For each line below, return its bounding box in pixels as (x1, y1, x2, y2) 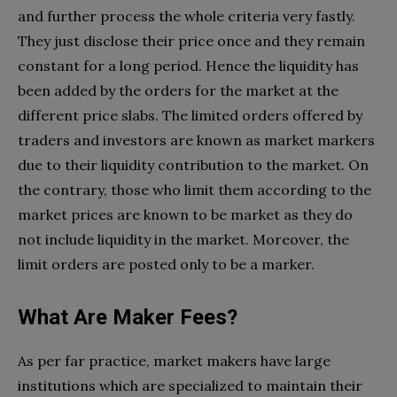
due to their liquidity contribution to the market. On (18, 155, 369, 174)
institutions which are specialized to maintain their (18, 376, 362, 394)
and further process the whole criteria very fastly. (18, 6, 355, 25)
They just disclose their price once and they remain (18, 31, 365, 50)
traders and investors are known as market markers (18, 130, 375, 149)
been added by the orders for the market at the (18, 81, 339, 99)
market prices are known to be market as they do (18, 205, 353, 223)
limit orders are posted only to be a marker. (18, 254, 315, 273)
